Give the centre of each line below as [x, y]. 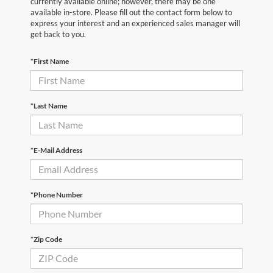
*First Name [50, 61]
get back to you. [58, 34]
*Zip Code [46, 239]
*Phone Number [57, 194]
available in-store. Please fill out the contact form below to [131, 12]
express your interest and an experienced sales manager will [135, 23]
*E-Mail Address [56, 150]
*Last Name [49, 105]
